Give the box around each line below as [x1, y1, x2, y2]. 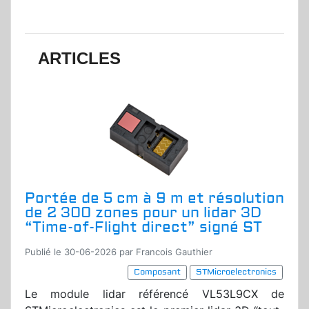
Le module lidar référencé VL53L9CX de [25, 287, 284, 301]
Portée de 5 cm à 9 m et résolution [25, 189, 284, 208]
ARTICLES [38, 49, 121, 68]
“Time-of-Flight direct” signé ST [25, 218, 262, 237]
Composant [134, 267, 181, 278]
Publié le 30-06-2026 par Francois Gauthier [25, 247, 212, 258]
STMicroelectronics [196, 267, 277, 278]
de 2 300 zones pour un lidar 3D [25, 203, 261, 223]
